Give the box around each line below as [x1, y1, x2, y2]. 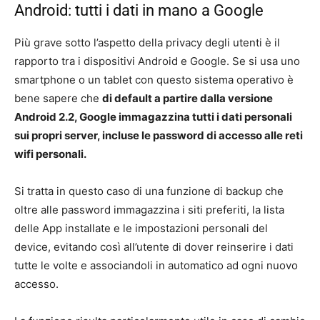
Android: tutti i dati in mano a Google [14, 1, 264, 20]
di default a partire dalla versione [102, 91, 273, 106]
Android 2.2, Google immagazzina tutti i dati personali [14, 110, 292, 124]
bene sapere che [14, 91, 102, 106]
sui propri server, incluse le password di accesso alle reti [14, 129, 303, 143]
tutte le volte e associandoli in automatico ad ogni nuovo [14, 259, 298, 273]
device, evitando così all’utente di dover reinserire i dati [14, 240, 294, 254]
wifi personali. [14, 147, 86, 161]
